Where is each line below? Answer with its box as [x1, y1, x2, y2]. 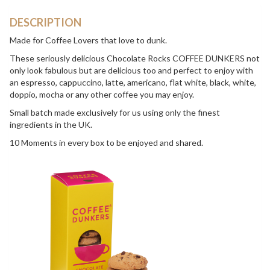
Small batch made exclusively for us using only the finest [10, 107, 220, 118]
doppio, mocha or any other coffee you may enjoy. [10, 89, 194, 100]
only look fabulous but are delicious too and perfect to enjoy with [10, 65, 253, 76]
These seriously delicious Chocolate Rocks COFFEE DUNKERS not [10, 53, 260, 64]
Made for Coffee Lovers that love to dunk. [10, 35, 167, 46]
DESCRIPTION [10, 16, 81, 30]
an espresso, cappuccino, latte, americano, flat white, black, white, [10, 77, 256, 88]
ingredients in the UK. [10, 119, 92, 130]
